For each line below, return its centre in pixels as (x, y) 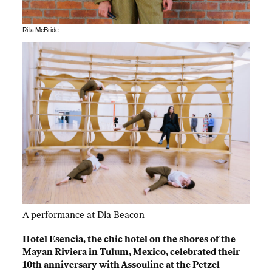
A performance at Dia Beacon (84, 215)
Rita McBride (41, 30)
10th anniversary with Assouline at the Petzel (121, 264)
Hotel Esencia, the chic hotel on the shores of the (129, 239)
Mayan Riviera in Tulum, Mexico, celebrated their (131, 252)
